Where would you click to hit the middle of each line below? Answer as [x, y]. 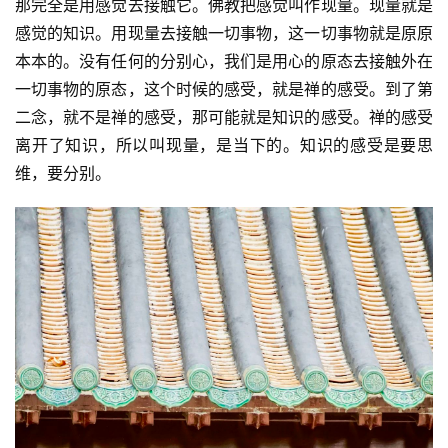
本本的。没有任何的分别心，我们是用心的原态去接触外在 [224, 60]
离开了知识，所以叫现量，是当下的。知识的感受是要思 [224, 144]
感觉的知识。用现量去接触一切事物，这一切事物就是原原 [224, 32]
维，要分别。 [63, 172]
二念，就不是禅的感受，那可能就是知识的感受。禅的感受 [224, 116]
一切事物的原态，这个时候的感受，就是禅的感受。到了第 [224, 88]
